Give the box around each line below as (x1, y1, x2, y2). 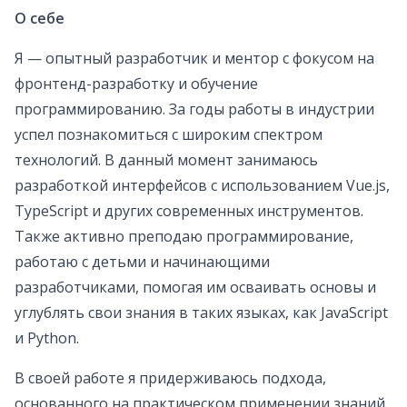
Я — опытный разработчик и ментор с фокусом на (15, 48, 374, 69)
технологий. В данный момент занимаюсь (15, 150, 318, 171)
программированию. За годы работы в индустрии (15, 99, 374, 120)
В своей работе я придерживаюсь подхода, (15, 368, 326, 389)
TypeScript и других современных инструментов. (15, 201, 363, 222)
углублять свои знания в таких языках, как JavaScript (15, 303, 388, 323)
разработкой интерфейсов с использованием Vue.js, (15, 175, 390, 196)
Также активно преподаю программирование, (15, 226, 353, 247)
